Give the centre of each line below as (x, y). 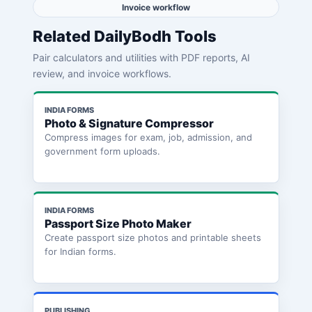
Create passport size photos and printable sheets (153, 238)
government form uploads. (102, 151)
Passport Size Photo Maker (118, 224)
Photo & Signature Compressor (129, 124)
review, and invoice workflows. (102, 74)
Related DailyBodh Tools (124, 37)
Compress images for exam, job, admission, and (148, 138)
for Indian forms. (80, 252)
